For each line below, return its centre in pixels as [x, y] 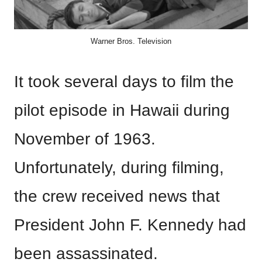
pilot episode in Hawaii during [122, 110]
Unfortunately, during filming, [119, 168]
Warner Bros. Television [131, 41]
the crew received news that [117, 196]
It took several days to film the [124, 82]
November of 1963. [85, 139]
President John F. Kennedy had [130, 225]
